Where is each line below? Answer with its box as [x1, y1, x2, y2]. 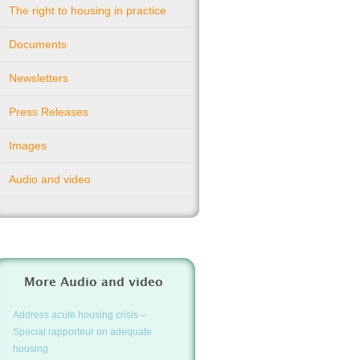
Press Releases [9, 105, 88, 118]
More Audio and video [24, 276, 164, 288]
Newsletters [9, 72, 68, 84]
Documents [9, 38, 67, 51]
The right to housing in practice [9, 4, 166, 17]
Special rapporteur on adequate [13, 326, 152, 337]
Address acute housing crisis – [13, 309, 146, 321]
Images [9, 139, 47, 152]
